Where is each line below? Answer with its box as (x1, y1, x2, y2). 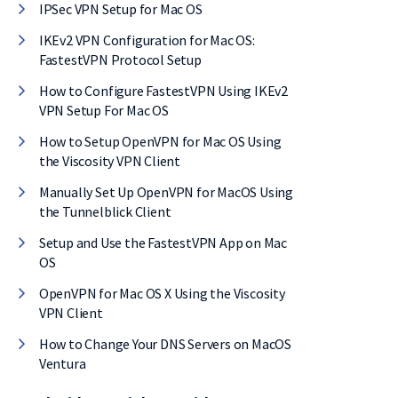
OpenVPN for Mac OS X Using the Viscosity (38, 284, 285, 302)
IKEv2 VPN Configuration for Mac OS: (38, 31, 255, 49)
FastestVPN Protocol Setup (38, 51, 202, 68)
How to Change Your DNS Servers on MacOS (38, 335, 292, 353)
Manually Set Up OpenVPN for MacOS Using (38, 183, 294, 201)
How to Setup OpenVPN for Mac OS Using (38, 132, 282, 150)
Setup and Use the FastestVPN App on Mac (38, 234, 288, 251)
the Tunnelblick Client (38, 203, 171, 220)
